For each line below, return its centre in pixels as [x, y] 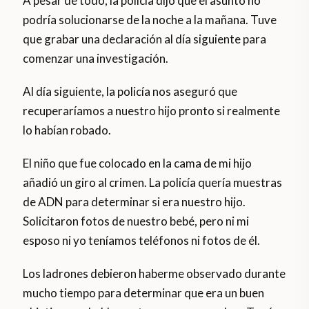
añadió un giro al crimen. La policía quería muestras [153, 183]
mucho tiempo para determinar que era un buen [144, 293]
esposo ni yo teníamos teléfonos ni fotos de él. [142, 241]
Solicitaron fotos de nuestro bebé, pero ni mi [136, 221]
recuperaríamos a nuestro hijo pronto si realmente [152, 111]
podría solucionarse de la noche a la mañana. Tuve [150, 20]
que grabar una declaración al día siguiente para [145, 39]
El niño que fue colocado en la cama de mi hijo [138, 163]
